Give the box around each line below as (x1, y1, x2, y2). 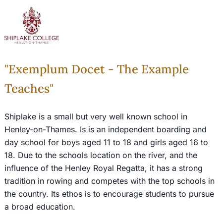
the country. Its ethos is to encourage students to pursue (4, 188, 214, 199)
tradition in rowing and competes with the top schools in (4, 175, 215, 186)
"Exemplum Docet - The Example (4, 61, 189, 77)
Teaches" (4, 80, 54, 96)
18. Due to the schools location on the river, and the (4, 150, 197, 160)
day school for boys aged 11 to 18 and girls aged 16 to (4, 137, 208, 147)
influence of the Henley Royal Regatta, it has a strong (4, 163, 203, 173)
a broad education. (4, 201, 75, 212)
